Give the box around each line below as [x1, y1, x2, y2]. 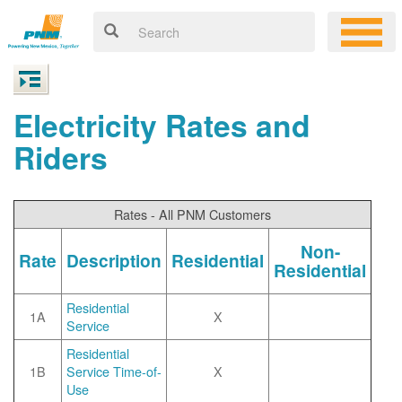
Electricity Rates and [13, 103, 310, 146]
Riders [13, 135, 108, 179]
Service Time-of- [66, 362, 162, 380]
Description [66, 248, 162, 273]
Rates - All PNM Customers [114, 205, 271, 223]
